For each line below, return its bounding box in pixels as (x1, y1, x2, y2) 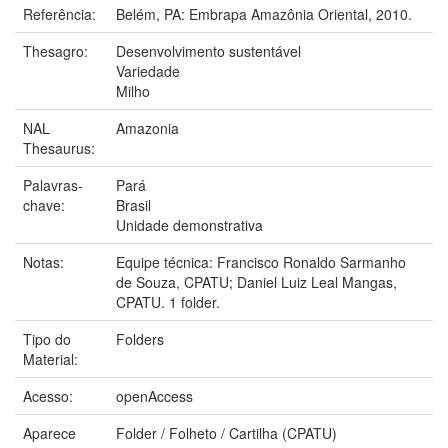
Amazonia (116, 117, 179, 138)
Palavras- (23, 174, 83, 195)
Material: (23, 348, 82, 369)
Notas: (23, 251, 68, 272)
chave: (23, 194, 69, 215)
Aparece (23, 422, 76, 443)
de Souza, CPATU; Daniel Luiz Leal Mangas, (116, 271, 397, 292)
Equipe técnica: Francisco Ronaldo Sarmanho (116, 251, 406, 272)
